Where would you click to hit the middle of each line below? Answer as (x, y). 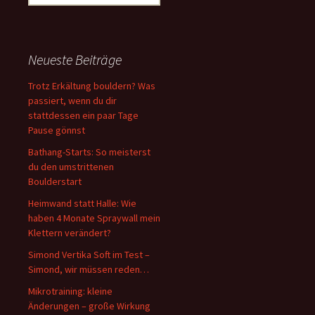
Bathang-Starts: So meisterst (89, 152)
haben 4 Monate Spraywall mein (94, 218)
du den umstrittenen (71, 166)
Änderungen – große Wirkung (89, 306)
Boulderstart (55, 181)
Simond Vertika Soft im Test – (89, 254)
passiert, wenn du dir (72, 100)
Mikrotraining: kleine (70, 291)
